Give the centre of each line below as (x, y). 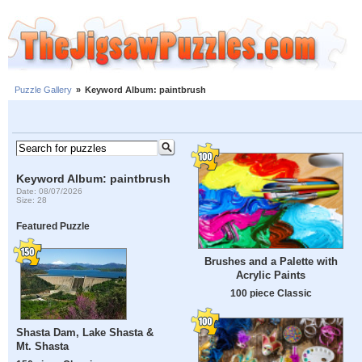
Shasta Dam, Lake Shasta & (85, 333)
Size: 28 (32, 200)
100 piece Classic (271, 293)
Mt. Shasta (43, 347)
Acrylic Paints (271, 276)
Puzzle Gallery (43, 90)
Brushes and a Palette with (271, 262)
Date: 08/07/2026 (50, 191)
